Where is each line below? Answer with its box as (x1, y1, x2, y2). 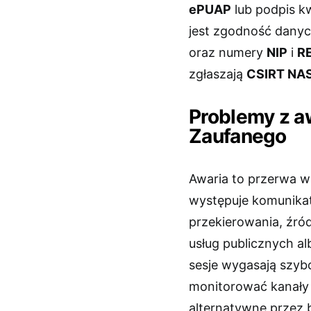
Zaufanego (189, 124, 287, 148)
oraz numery (189, 44, 267, 60)
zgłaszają (189, 66, 246, 81)
